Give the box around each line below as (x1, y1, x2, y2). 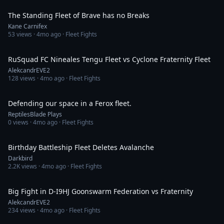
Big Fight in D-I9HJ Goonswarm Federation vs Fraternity (8, 186, 193, 196)
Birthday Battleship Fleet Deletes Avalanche (8, 142, 154, 152)
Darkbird (8, 154, 32, 162)
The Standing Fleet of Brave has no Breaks (8, 10, 149, 20)
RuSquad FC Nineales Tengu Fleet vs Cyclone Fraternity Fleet (8, 54, 210, 64)
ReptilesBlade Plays (8, 110, 62, 118)
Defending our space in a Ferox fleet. (8, 98, 131, 108)
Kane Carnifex (8, 22, 47, 30)
